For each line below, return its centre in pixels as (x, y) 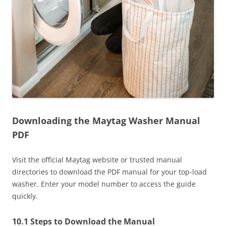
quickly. (25, 196)
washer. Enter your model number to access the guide (104, 184)
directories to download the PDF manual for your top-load (109, 172)
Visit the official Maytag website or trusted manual (97, 159)
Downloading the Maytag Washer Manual (106, 120)
